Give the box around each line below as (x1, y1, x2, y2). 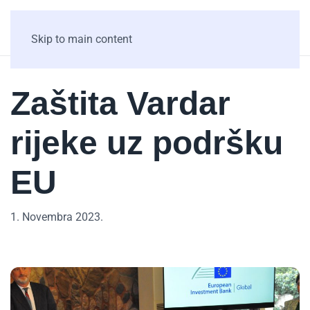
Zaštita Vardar (10, 85, 230, 122)
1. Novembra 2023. (10, 210, 103, 224)
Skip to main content (31, 33, 132, 46)
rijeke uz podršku (10, 125, 283, 161)
